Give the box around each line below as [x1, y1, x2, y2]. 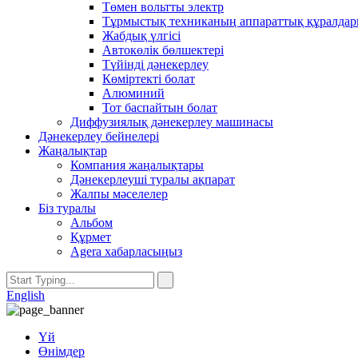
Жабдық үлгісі [102, 29, 181, 42]
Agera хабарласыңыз [70, 245, 182, 258]
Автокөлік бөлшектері [102, 43, 224, 57]
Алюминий [102, 86, 165, 100]
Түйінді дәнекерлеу [102, 58, 209, 71]
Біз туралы [38, 201, 96, 215]
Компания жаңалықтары [70, 158, 204, 172]
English [6, 288, 45, 302]
